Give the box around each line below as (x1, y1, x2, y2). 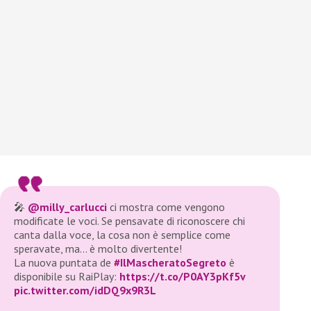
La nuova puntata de (14, 255, 114, 270)
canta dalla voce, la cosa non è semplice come (14, 228, 230, 242)
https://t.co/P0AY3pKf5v (119, 269, 246, 284)
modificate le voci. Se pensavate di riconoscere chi (14, 214, 245, 228)
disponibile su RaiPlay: (14, 269, 119, 284)
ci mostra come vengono (107, 200, 225, 215)
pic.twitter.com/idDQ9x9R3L (14, 283, 156, 298)
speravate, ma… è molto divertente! (14, 242, 182, 256)
